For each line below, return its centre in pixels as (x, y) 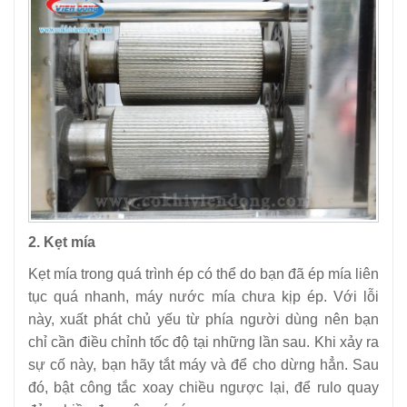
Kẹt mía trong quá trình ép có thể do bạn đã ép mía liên (203, 273)
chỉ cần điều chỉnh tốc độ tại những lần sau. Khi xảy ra (203, 342)
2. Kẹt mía (62, 242)
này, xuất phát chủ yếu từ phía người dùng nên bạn (203, 319)
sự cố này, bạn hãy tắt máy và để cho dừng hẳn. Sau (203, 364)
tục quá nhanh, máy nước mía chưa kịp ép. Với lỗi (203, 296)
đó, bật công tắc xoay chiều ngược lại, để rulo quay (203, 387)
